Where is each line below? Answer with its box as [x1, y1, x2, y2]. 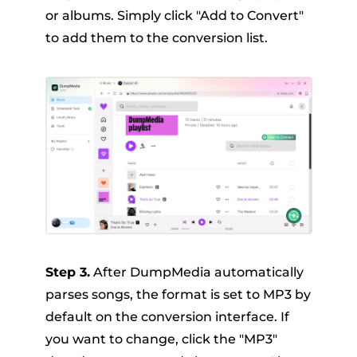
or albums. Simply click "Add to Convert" [45, 8, 304, 24]
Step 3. [45, 264, 90, 280]
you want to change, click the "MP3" [45, 331, 277, 347]
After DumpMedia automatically [89, 264, 304, 280]
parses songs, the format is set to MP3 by [45, 286, 311, 302]
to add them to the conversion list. [45, 30, 268, 46]
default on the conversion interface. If [45, 308, 289, 324]
